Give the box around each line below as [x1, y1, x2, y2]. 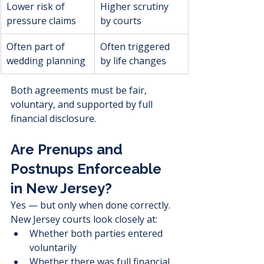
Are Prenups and [11, 141, 126, 159]
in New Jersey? [11, 180, 112, 197]
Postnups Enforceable [11, 160, 165, 178]
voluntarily [29, 241, 77, 255]
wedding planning [6, 54, 85, 68]
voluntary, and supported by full [11, 98, 155, 111]
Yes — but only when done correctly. [11, 199, 170, 212]
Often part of [6, 40, 67, 54]
